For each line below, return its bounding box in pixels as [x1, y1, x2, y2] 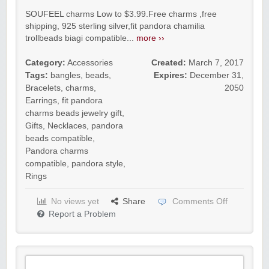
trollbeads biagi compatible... [25, 34, 136, 43]
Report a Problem [49, 210, 116, 219]
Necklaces [47, 121, 86, 130]
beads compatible [25, 134, 92, 143]
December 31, [190, 71, 244, 80]
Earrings [25, 96, 57, 105]
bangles [50, 71, 80, 80]
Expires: [154, 71, 187, 80]
